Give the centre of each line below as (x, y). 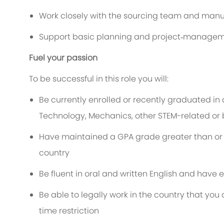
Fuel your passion (63, 58)
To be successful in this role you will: (99, 79)
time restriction (69, 211)
